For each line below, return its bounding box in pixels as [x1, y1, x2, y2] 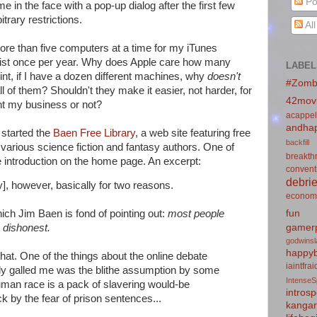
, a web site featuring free [135, 127, 250, 139]
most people [168, 208, 224, 220]
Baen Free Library [53, 127, 135, 139]
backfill [286, 137, 309, 146]
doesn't [207, 70, 241, 82]
